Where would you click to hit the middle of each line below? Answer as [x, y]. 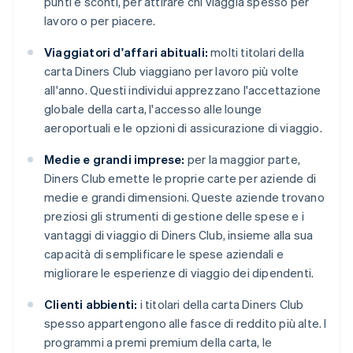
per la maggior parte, [243, 160]
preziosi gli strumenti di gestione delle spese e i [175, 216]
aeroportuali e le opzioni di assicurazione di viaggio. [183, 128]
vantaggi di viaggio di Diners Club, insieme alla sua [179, 235]
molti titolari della [256, 52]
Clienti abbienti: [91, 305]
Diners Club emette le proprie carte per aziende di [180, 178]
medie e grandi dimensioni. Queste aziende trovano [184, 197]
